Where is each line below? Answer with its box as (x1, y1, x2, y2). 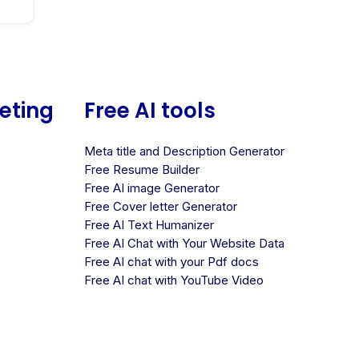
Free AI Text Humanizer (83, 216, 214, 232)
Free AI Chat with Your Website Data (83, 235, 284, 251)
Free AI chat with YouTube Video (83, 272, 264, 288)
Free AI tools (83, 95, 216, 125)
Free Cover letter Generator (83, 198, 237, 214)
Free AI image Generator (83, 179, 220, 196)
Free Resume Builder (83, 161, 200, 177)
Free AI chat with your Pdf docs (83, 253, 259, 269)
